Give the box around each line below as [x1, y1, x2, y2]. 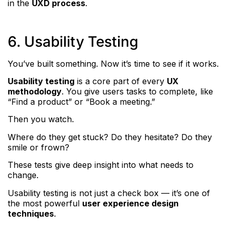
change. [8, 170, 39, 181]
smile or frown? [8, 142, 69, 152]
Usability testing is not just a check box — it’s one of [8, 187, 210, 198]
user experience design [82, 198, 179, 208]
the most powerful [8, 198, 82, 208]
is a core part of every [74, 76, 167, 87]
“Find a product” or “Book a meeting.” [8, 97, 155, 107]
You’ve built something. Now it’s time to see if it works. [8, 58, 219, 69]
